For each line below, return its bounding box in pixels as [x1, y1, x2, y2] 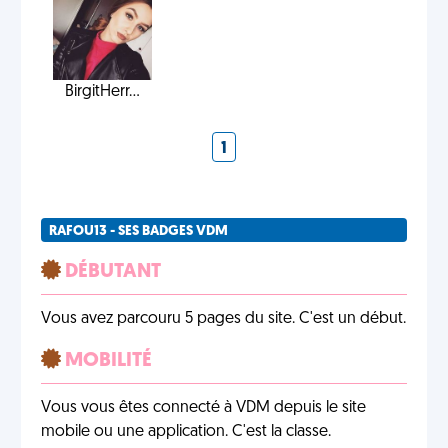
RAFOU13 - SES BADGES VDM [49, 224, 228, 239]
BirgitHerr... [64, 84, 140, 100]
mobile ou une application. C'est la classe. [41, 424, 331, 440]
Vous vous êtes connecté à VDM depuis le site [41, 400, 366, 416]
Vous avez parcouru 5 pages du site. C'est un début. [41, 311, 406, 327]
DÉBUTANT [61, 262, 161, 282]
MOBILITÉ [61, 351, 152, 371]
